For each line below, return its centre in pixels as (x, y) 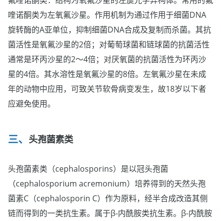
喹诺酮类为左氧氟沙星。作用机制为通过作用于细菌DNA (107, 15)
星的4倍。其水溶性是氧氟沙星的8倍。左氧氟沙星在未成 (107, 74)
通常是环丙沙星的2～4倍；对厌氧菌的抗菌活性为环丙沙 (107, 59)
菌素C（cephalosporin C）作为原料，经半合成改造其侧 (108, 199)
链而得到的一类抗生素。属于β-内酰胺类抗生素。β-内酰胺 (110, 213)
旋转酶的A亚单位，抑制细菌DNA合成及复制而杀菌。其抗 (110, 30)
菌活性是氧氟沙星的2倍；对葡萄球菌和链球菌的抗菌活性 (109, 45)
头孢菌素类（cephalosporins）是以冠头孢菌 (88, 169)
